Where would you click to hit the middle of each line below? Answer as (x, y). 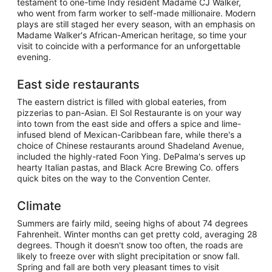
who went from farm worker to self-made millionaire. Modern (136, 13)
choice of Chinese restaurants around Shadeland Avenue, (131, 146)
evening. (34, 57)
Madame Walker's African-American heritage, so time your (132, 35)
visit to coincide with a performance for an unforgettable (129, 46)
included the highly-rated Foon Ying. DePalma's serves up (131, 157)
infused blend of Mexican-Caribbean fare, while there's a (129, 135)
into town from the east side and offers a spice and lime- (129, 124)
